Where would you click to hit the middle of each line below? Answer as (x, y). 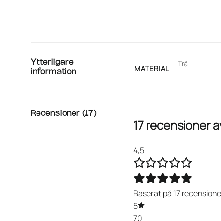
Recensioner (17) (64, 113)
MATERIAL (152, 68)
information (54, 72)
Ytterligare (52, 62)
